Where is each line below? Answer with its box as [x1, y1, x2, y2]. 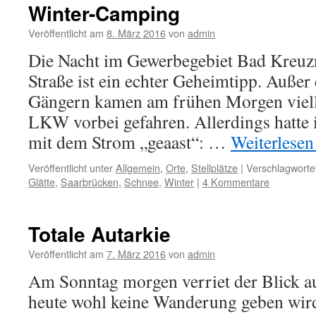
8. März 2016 [107, 25, 166, 40]
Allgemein [116, 160, 160, 175]
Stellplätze [191, 160, 238, 175]
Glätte [28, 174, 55, 189]
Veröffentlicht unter [28, 160, 113, 175]
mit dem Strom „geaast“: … [28, 130, 231, 154]
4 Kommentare [202, 174, 269, 189]
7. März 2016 [107, 246, 166, 261]
